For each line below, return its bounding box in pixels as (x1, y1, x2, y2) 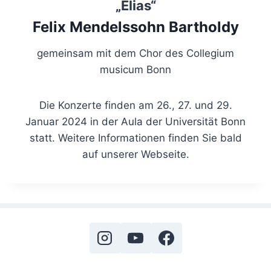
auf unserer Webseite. (82, 148, 189, 161)
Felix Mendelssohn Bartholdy (32, 18, 239, 36)
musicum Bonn (100, 64, 171, 76)
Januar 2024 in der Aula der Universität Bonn (25, 116, 246, 128)
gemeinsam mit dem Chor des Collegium (37, 47, 234, 60)
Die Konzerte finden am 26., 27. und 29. (39, 99, 232, 112)
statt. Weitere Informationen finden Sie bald (29, 132, 242, 145)
